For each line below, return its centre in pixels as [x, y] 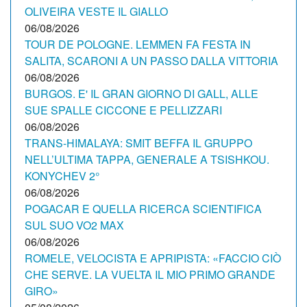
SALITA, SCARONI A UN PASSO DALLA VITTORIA [151, 61]
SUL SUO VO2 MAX [74, 225]
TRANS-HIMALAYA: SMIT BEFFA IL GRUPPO [138, 143]
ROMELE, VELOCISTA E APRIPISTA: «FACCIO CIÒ [153, 258]
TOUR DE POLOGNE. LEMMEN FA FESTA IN [138, 44]
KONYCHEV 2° [62, 176]
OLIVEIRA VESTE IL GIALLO [96, 11]
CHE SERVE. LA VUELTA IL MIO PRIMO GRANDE [150, 274]
